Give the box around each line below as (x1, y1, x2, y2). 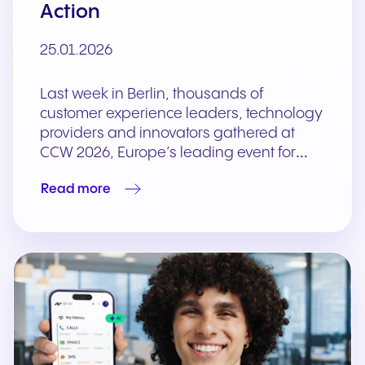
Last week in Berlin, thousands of (40, 86, 264, 103)
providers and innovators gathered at (40, 125, 295, 142)
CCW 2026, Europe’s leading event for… (40, 145, 308, 161)
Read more (41, 182, 111, 196)
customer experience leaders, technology (40, 106, 323, 122)
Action (40, 2, 100, 24)
